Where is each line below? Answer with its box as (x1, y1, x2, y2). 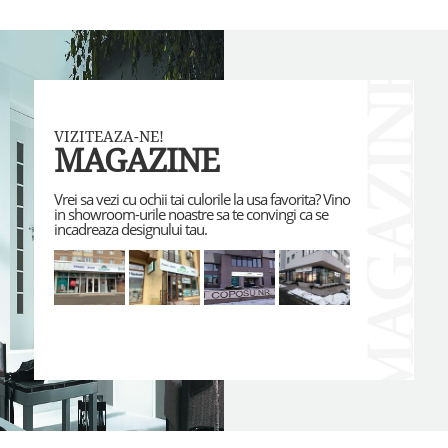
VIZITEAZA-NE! (53, 128, 164, 147)
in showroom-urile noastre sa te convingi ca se (53, 204, 328, 226)
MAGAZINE (53, 142, 219, 181)
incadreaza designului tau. (53, 219, 207, 241)
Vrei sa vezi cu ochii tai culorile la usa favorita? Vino (53, 189, 350, 211)
